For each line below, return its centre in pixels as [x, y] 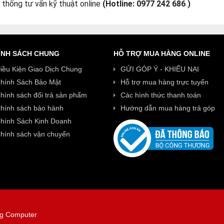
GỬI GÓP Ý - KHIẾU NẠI [160, 69]
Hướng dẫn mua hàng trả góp [168, 108]
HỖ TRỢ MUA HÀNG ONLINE [162, 53]
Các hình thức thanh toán [161, 95]
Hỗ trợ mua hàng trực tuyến [164, 82]
